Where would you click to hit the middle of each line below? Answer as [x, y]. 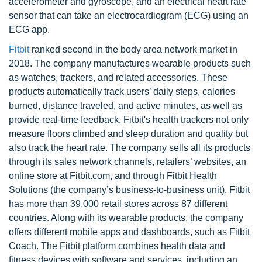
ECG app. [29, 30]
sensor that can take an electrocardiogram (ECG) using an [129, 15]
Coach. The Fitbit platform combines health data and [117, 246]
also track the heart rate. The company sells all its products [130, 148]
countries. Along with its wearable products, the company [126, 218]
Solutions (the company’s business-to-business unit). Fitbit [129, 190]
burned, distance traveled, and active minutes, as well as [125, 106]
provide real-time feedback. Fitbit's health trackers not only [129, 120]
